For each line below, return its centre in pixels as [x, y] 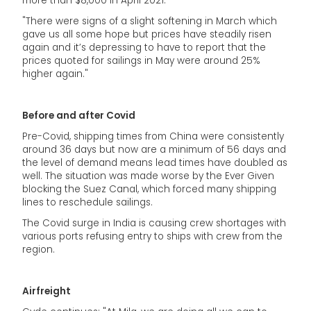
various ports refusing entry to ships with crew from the [152, 236]
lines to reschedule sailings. [87, 202]
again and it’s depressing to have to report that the [144, 48]
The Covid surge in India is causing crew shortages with [154, 223]
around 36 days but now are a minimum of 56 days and [154, 150]
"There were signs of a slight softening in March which [150, 21]
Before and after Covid [79, 116]
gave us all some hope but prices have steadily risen [147, 34]
